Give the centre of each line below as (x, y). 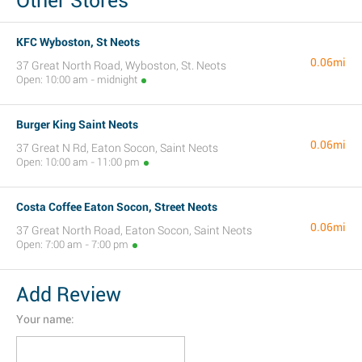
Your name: (45, 319)
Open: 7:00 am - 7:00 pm (72, 244)
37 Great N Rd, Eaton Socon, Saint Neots (117, 148)
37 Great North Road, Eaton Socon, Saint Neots (134, 230)
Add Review (69, 295)
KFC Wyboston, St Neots (78, 42)
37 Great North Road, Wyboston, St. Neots (121, 65)
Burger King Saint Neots (77, 124)
